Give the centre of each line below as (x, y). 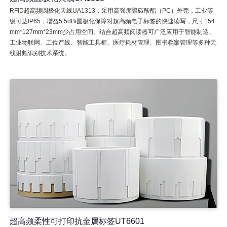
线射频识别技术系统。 (40, 53)
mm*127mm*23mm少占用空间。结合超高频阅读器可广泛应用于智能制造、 (112, 32)
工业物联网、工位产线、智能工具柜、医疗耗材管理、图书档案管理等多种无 (113, 43)
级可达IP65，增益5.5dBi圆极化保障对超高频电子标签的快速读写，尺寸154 (112, 22)
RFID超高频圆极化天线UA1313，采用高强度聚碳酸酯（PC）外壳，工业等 (111, 11)
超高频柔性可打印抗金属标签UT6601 (77, 221)
